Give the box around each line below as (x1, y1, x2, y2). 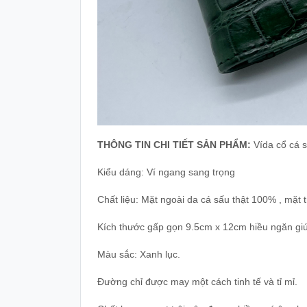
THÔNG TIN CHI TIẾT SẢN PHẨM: (97, 139, 251, 150)
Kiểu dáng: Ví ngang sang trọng (97, 167, 235, 177)
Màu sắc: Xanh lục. (97, 249, 180, 260)
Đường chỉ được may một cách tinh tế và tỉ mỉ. (97, 276, 297, 287)
